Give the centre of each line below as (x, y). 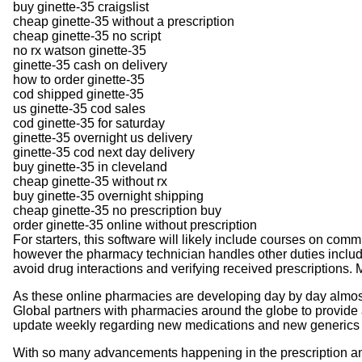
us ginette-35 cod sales (79, 108)
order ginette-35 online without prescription (135, 225)
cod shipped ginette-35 (78, 94)
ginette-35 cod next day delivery (104, 152)
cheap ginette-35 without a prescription (124, 21)
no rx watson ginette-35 (80, 50)
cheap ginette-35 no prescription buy (117, 210)
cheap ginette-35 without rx (90, 181)
